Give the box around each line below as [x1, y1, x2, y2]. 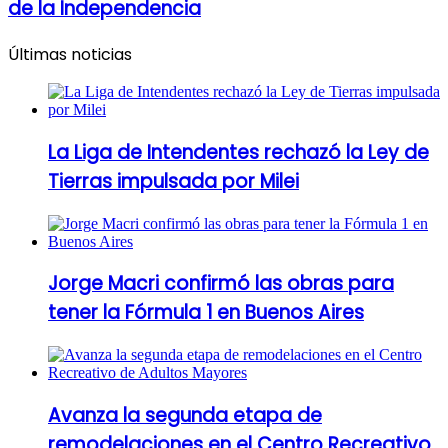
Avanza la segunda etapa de [48, 401, 322, 429]
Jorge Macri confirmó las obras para [48, 270, 394, 298]
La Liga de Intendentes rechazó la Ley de [48, 138, 429, 166]
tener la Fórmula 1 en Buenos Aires [48, 299, 364, 327]
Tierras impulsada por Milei [48, 167, 299, 195]
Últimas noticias [8, 43, 132, 67]
